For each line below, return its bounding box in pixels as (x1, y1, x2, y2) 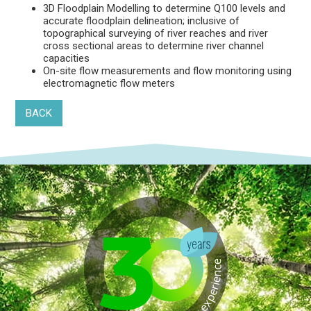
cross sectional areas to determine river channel (43, 39, 264, 52)
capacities (43, 51, 90, 65)
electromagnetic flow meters (43, 76, 176, 90)
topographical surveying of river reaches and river (43, 26, 269, 40)
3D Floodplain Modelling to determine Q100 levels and (43, 1, 286, 15)
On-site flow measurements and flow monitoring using (43, 64, 292, 77)
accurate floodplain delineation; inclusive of (43, 14, 240, 27)
